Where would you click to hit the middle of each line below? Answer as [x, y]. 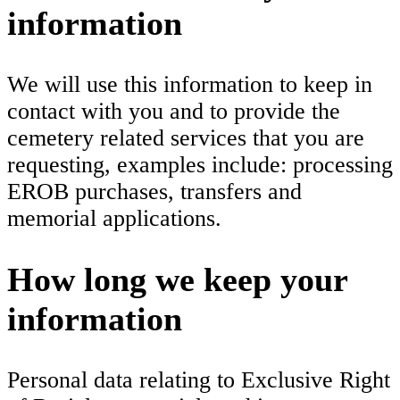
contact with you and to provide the [174, 111]
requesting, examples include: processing [200, 164]
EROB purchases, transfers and [154, 191]
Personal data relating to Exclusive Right [199, 380]
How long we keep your [177, 280]
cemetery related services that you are [186, 137]
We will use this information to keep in [190, 84]
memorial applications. [114, 218]
